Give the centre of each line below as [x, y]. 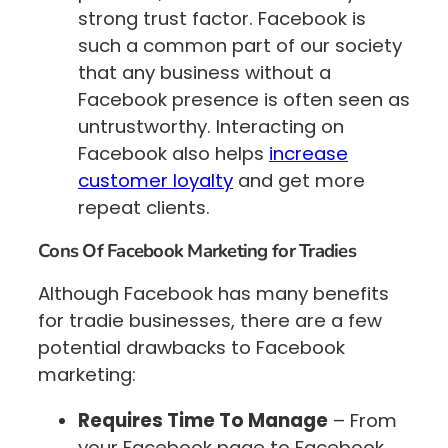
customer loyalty [155, 181]
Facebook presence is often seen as [244, 100]
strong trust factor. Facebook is [222, 19]
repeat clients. [144, 208]
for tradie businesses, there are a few [210, 321]
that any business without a [204, 73]
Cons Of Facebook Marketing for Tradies [197, 250]
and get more [299, 181]
